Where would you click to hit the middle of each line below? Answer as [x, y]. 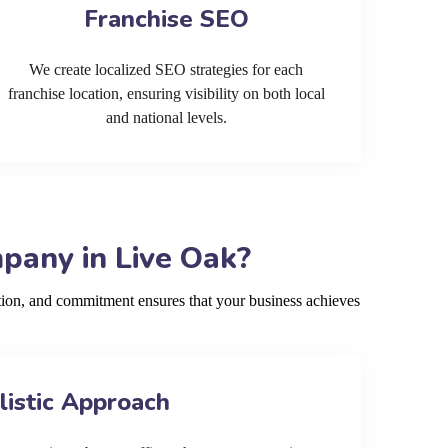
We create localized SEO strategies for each [166, 69]
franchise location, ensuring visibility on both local [166, 93]
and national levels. [166, 117]
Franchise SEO [166, 19]
